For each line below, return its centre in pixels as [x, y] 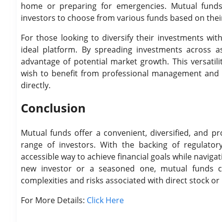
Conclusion [53, 108]
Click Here [105, 200]
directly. [36, 85]
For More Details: [54, 200]
